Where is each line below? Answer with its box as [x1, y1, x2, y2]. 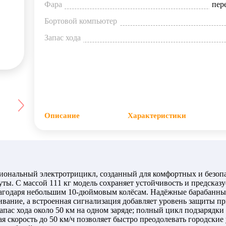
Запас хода [44, 33, 81, 42]
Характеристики [127, 111, 186, 120]
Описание [44, 111, 80, 120]
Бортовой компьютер [44, 16, 117, 25]
